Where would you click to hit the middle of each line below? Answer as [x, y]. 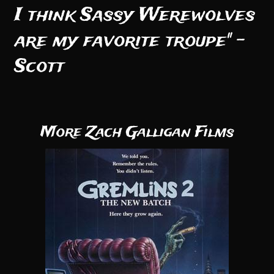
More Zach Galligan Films [137, 132]
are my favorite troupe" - [130, 41]
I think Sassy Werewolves [135, 15]
